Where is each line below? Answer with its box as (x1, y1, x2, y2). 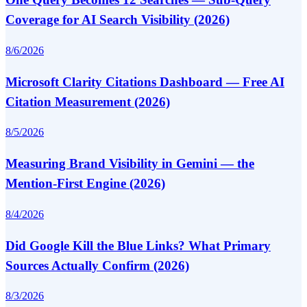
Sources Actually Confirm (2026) (5, 258, 189, 273)
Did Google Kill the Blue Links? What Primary (5, 238, 271, 253)
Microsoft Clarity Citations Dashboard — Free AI (5, 74, 284, 89)
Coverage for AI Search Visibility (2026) (5, 12, 230, 27)
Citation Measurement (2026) (5, 94, 170, 109)
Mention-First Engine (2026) (5, 176, 165, 191)
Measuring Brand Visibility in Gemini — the (5, 156, 254, 171)
